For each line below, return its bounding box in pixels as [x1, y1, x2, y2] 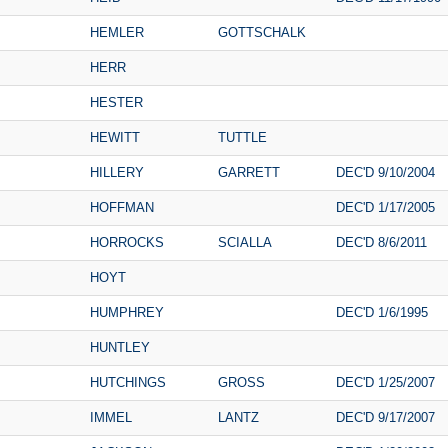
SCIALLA [218, 234, 272, 250]
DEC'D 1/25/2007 [336, 374, 435, 390]
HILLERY [90, 164, 144, 180]
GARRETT [218, 164, 280, 180]
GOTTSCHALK [218, 24, 306, 40]
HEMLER [90, 24, 144, 40]
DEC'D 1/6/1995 [336, 304, 428, 320]
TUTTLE [218, 129, 267, 145]
